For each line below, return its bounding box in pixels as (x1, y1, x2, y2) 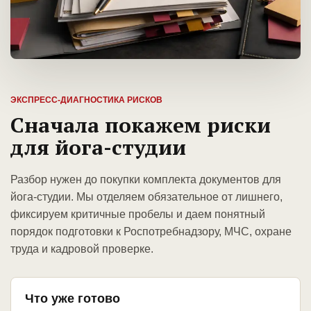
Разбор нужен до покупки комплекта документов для (10, 174, 281, 186)
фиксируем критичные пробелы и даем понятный (10, 208, 265, 221)
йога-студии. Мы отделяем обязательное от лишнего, (10, 191, 283, 203)
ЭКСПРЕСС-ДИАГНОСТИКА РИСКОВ (10, 95, 162, 106)
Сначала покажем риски (10, 111, 271, 140)
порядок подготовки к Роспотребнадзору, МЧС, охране (10, 226, 292, 238)
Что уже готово (25, 292, 120, 306)
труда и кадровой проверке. (10, 243, 153, 255)
